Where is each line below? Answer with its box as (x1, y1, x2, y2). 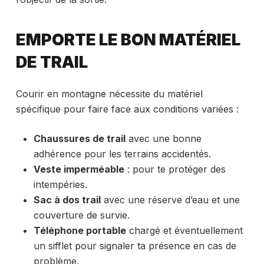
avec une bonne (125, 132, 202, 144)
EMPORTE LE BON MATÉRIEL (15, 30, 240, 50)
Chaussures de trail (33, 132, 126, 144)
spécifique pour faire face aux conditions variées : (15, 103, 239, 115)
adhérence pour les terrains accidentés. (33, 147, 211, 160)
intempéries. (33, 178, 87, 190)
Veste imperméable (33, 163, 124, 175)
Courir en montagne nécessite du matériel (15, 87, 203, 100)
